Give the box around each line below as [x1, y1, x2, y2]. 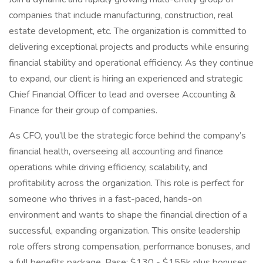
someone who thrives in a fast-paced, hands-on [9, 193, 202, 205]
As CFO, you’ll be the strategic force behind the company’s [9, 129, 246, 142]
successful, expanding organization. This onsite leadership [9, 224, 241, 237]
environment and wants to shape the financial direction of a [9, 208, 247, 221]
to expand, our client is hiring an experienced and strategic [9, 72, 242, 85]
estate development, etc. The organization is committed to [9, 25, 247, 38]
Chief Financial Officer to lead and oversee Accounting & [9, 88, 236, 101]
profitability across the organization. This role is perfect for [9, 177, 244, 190]
